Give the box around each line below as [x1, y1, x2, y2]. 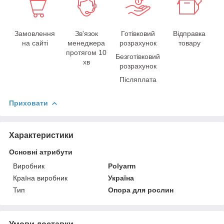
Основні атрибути [9, 147, 72, 156]
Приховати [9, 98, 48, 107]
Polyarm [108, 161, 136, 170]
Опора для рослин [108, 185, 174, 194]
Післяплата [119, 75, 156, 83]
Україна [108, 173, 134, 182]
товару [178, 38, 200, 47]
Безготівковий [115, 52, 160, 60]
